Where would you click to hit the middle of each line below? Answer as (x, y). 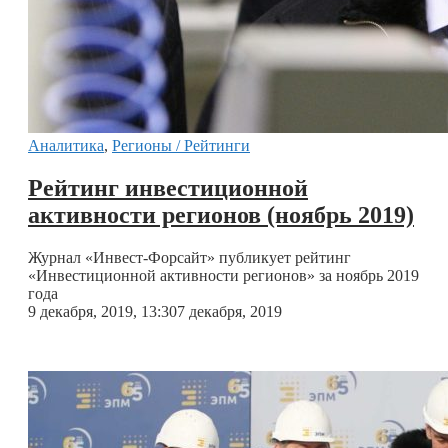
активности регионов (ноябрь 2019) (221, 215)
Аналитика (66, 146)
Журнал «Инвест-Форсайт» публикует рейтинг (189, 258)
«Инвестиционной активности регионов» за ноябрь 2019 (223, 276)
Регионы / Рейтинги (181, 146)
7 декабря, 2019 (229, 312)
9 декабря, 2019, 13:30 (102, 312)
